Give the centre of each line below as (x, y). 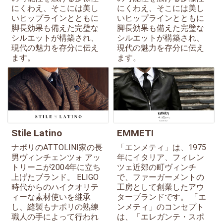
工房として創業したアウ (161, 187)
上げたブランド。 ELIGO (55, 177)
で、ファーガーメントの (161, 177)
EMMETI (135, 133)
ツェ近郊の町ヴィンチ (157, 167)
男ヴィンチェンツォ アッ (56, 157)
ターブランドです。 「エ (162, 197)
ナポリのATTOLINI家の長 (57, 147)
